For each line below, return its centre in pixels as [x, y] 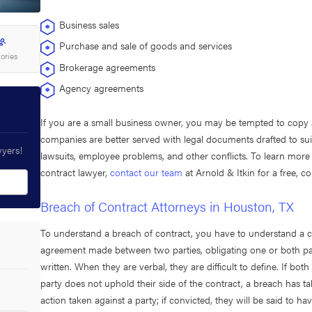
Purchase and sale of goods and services [146, 46]
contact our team [147, 172]
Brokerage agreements [108, 67]
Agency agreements [102, 87]
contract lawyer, [76, 172]
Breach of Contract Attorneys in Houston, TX [167, 206]
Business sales [89, 25]
